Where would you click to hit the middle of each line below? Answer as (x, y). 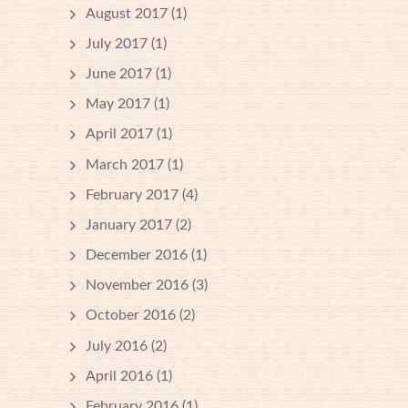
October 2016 (131, 316)
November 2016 (137, 286)
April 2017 (119, 134)
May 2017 (118, 104)
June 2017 (119, 73)
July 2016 (117, 346)
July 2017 (117, 43)
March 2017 (125, 164)
